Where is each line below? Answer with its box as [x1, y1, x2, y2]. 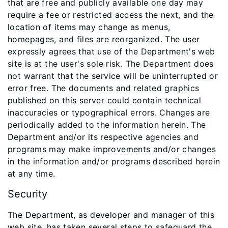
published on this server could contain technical [8, 95, 202, 105]
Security [8, 188, 47, 200]
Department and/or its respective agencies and [8, 132, 199, 142]
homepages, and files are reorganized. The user [8, 34, 200, 44]
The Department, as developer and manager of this [8, 210, 215, 220]
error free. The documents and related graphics [8, 83, 199, 93]
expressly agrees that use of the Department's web [8, 46, 215, 56]
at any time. [8, 168, 55, 179]
